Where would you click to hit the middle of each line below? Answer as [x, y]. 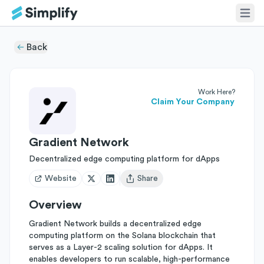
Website [61, 179]
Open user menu [155, 184]
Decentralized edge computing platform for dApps [124, 159]
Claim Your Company [193, 102]
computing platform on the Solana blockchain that [122, 236]
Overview [55, 205]
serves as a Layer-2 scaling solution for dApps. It [121, 247]
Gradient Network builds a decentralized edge [115, 224]
